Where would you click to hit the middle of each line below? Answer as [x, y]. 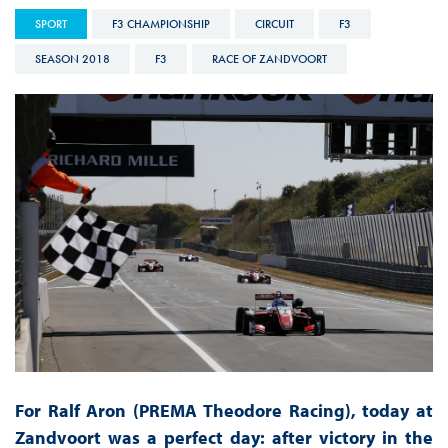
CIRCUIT [274, 23]
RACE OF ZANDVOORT [269, 58]
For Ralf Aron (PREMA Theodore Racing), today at [224, 411]
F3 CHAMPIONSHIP [160, 23]
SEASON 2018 [72, 58]
